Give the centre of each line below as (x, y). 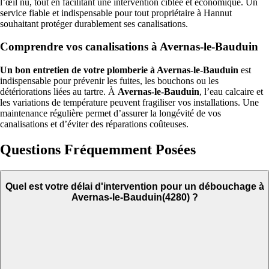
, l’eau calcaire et (231, 92)
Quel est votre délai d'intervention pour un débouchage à (134, 186)
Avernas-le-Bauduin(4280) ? (134, 197)
